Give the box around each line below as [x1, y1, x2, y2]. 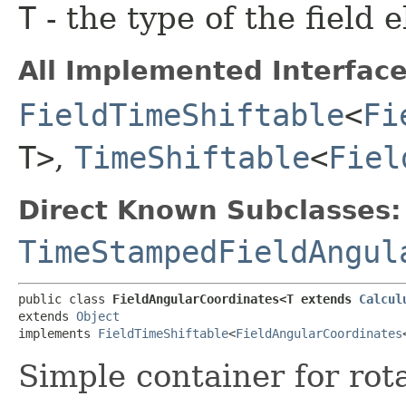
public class [18, 291, 112, 306]
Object [76, 308, 120, 324]
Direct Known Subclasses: [18, 194, 401, 226]
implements [18, 325, 98, 341]
